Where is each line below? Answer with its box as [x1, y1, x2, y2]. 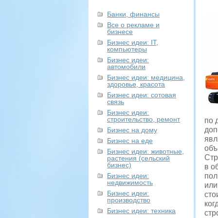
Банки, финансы [107, 10, 160, 18]
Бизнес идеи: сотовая [107, 91, 176, 99]
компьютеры [107, 45, 147, 53]
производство [107, 196, 150, 204]
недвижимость [107, 179, 153, 186]
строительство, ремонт [107, 115, 180, 123]
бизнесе [107, 28, 133, 36]
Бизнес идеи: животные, [107, 147, 184, 155]
